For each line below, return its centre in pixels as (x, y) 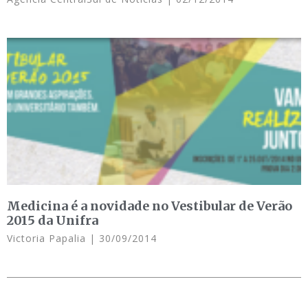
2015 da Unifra (53, 220)
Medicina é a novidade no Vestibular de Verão (150, 206)
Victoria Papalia (48, 238)
